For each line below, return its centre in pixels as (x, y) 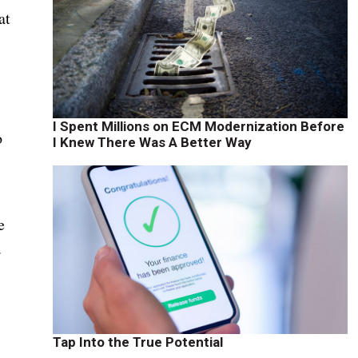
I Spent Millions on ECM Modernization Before (198, 127)
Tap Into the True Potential (137, 342)
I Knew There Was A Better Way (152, 143)
